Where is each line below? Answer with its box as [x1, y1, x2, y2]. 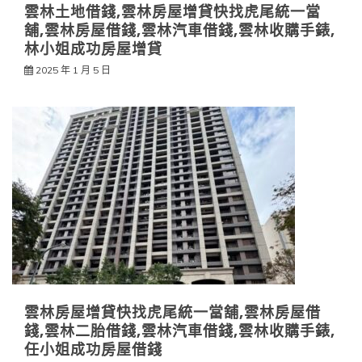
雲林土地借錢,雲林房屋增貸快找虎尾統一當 [24, 2, 321, 23]
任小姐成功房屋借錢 [24, 339, 162, 360]
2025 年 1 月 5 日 [36, 64, 111, 77]
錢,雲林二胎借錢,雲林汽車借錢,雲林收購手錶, [24, 321, 335, 342]
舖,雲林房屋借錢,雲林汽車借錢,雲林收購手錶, [24, 20, 335, 41]
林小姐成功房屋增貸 [24, 39, 162, 60]
